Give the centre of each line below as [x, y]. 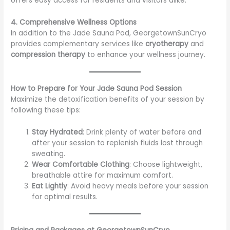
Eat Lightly [50, 186]
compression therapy [48, 55]
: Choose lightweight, [166, 165]
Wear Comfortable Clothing [81, 165]
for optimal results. [65, 197]
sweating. [49, 154]
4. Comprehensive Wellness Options [74, 23]
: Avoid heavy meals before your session [138, 186]
